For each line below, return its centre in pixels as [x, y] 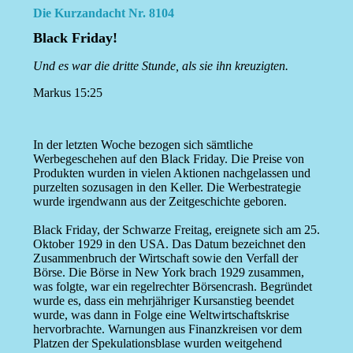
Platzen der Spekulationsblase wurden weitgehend [157, 344]
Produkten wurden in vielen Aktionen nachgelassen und [171, 173]
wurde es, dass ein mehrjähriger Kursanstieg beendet [163, 301]
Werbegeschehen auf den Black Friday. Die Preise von [168, 159]
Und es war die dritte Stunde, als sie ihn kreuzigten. [160, 66]
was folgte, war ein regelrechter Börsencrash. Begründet [172, 287]
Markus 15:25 [67, 93]
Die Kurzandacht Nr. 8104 [103, 13]
